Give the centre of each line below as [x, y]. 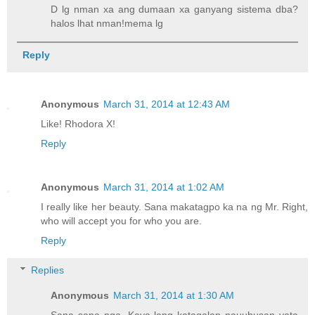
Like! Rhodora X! [78, 124]
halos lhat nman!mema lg [107, 24]
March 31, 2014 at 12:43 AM [167, 104]
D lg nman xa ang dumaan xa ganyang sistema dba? [174, 9]
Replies [48, 270]
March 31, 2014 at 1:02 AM [164, 187]
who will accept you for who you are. [121, 221]
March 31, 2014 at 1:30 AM [174, 295]
